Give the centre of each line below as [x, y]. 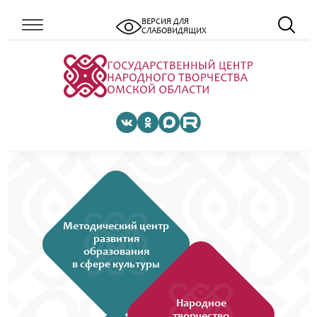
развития [116, 239]
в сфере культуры [116, 264]
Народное [201, 303]
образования [116, 252]
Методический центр [116, 226]
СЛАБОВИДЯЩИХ [174, 31]
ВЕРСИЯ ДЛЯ [165, 22]
